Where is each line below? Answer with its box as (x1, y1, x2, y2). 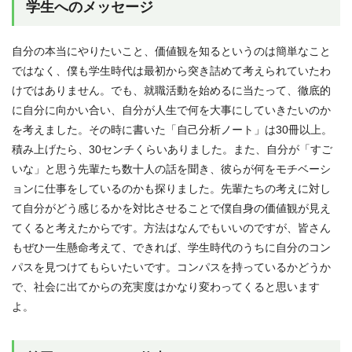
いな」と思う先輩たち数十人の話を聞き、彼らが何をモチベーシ (12, 162, 331, 175)
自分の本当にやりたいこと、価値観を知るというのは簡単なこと (12, 44, 331, 57)
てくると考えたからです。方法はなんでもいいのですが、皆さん (12, 221, 331, 234)
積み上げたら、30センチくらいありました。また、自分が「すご (12, 142, 332, 156)
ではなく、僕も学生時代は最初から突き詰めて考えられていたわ (12, 64, 331, 77)
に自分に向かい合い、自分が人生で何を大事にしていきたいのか (12, 103, 331, 116)
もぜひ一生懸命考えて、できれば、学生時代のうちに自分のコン (12, 240, 331, 254)
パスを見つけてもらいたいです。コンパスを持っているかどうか (12, 260, 331, 273)
